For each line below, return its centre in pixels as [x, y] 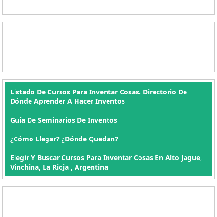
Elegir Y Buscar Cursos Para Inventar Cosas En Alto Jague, [106, 158]
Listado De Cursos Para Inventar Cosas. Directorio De [99, 92]
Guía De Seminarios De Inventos [64, 120]
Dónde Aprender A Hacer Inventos [68, 101]
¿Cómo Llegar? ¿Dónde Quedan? [64, 139]
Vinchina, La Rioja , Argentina [59, 167]
